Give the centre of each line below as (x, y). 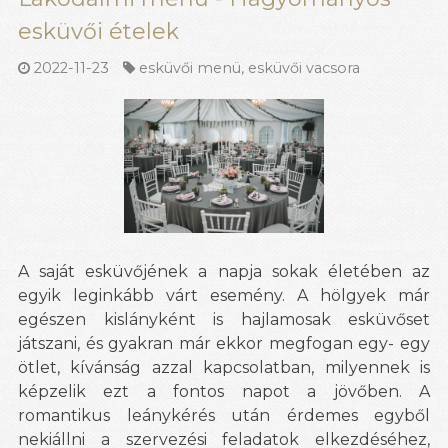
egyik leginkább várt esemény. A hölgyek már (224, 295)
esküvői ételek (98, 31)
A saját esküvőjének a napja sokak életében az (224, 271)
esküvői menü (190, 68)
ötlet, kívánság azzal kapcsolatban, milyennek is (224, 367)
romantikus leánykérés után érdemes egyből (224, 415)
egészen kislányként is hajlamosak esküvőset (224, 319)
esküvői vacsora (304, 68)
